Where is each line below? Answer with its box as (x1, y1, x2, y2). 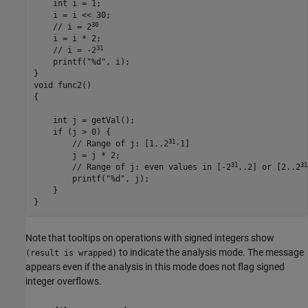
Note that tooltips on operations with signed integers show (25, 232, 274, 243)
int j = (33, 115, 91, 126)
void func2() (33, 80, 91, 91)
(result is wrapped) (25, 247, 117, 258)
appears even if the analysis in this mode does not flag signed (25, 261, 285, 272)
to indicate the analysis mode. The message (117, 246, 304, 258)
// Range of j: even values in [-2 (33, 162, 231, 173)
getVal (91, 115, 120, 126)
